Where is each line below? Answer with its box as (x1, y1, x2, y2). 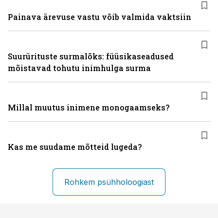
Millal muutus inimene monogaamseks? (8, 102, 169, 112)
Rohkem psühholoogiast (64, 177, 154, 187)
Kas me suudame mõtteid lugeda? (8, 142, 142, 152)
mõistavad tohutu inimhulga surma (8, 63, 151, 73)
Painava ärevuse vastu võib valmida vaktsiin (8, 12, 191, 22)
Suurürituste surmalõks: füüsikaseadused (8, 51, 174, 61)
